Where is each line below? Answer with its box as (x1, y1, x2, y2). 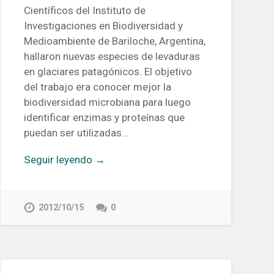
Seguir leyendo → (23, 153, 105, 166)
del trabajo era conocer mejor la (23, 80, 171, 93)
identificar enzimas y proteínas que (23, 111, 185, 124)
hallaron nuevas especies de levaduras (23, 50, 200, 62)
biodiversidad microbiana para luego (23, 95, 191, 108)
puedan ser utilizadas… (23, 126, 128, 139)
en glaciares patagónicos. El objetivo (23, 65, 192, 78)
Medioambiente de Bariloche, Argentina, (23, 34, 206, 47)
